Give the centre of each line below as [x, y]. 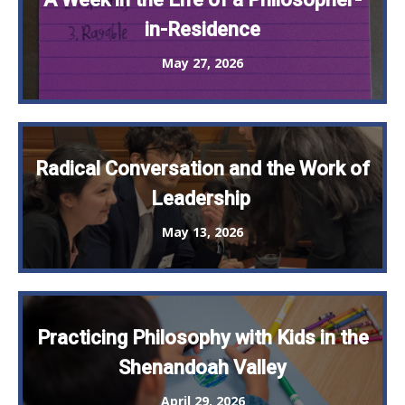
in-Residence [202, 30]
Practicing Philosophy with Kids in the [202, 338]
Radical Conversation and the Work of [202, 169]
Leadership [202, 199]
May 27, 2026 [202, 63]
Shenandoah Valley [202, 368]
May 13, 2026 [202, 232]
